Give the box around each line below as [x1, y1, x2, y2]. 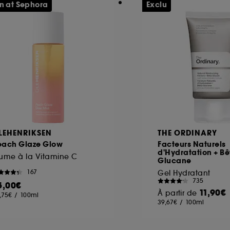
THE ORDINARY [158, 127, 217, 138]
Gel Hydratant [158, 168, 210, 178]
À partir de [158, 188, 199, 198]
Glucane [158, 155, 191, 166]
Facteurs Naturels [158, 139, 226, 149]
